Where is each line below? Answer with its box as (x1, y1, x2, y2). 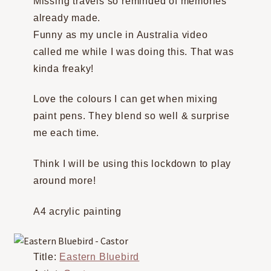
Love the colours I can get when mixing (33, 94, 218, 105)
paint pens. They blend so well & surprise (33, 111, 230, 122)
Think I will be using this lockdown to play (33, 158, 232, 169)
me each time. (33, 128, 100, 139)
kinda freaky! (33, 63, 94, 74)
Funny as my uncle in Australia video (33, 29, 208, 40)
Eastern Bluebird (59, 252, 140, 263)
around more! (33, 175, 96, 186)
